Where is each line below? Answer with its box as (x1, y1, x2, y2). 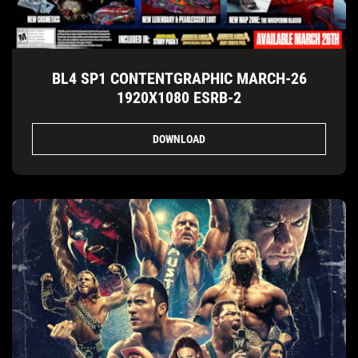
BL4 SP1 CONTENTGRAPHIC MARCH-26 (51, 69, 307, 89)
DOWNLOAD (153, 132, 205, 145)
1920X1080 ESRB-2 (117, 88, 241, 108)
